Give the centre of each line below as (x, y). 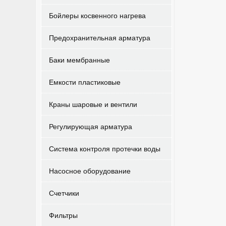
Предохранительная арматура (100, 37)
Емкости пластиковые (85, 82)
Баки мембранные (79, 60)
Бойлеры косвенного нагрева (97, 15)
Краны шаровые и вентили (93, 104)
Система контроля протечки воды (105, 148)
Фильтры (63, 215)
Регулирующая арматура (91, 126)
